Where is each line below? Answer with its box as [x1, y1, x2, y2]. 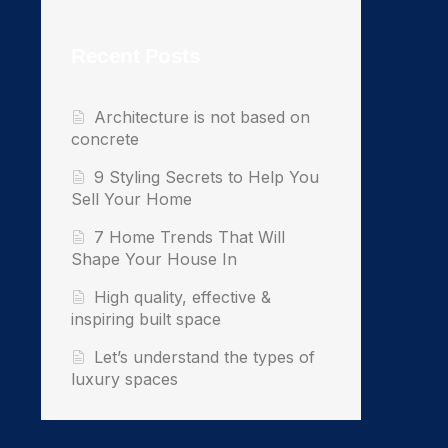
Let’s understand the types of [94, 346, 316, 367]
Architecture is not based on [94, 106, 311, 127]
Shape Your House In [71, 248, 237, 269]
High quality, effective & [94, 286, 272, 307]
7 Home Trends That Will [94, 226, 286, 247]
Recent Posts [71, 43, 200, 67]
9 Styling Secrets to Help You [94, 166, 320, 187]
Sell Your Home [71, 188, 192, 209]
